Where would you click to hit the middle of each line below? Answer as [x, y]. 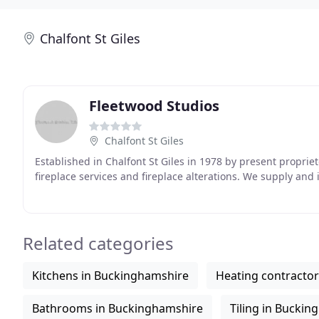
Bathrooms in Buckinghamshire [117, 308]
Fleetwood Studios [154, 106]
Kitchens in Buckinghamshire [110, 276]
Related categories [98, 243]
